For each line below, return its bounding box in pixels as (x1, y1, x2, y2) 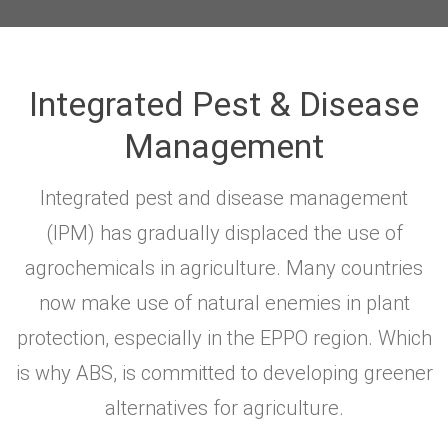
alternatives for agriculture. (104, 395, 344, 420)
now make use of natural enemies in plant (38, 290, 410, 315)
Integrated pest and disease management (40, 185, 408, 210)
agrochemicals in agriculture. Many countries (25, 255, 423, 280)
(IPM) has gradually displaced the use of (45, 220, 403, 245)
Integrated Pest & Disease (29, 83, 419, 124)
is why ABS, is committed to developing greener (15, 360, 433, 385)
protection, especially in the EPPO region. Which (16, 325, 432, 350)
